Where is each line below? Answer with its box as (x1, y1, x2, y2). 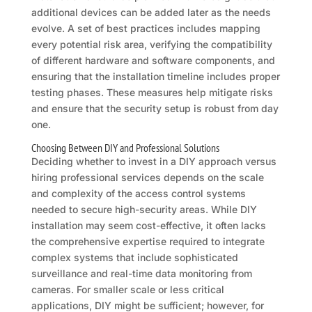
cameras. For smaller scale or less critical (31, 283, 224, 296)
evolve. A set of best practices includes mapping (31, 22, 260, 35)
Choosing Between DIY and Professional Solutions (31, 141, 219, 155)
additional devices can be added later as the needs (31, 6, 271, 19)
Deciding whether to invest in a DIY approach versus (31, 155, 276, 168)
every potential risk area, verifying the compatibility (31, 38, 272, 51)
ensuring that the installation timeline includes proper (31, 70, 280, 83)
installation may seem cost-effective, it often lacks (31, 219, 266, 232)
